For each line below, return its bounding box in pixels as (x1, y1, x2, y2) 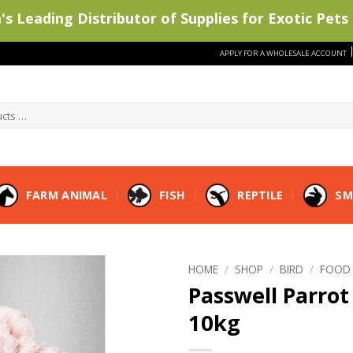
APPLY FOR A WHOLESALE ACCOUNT (220, 48, 347, 59)
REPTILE (237, 187, 284, 203)
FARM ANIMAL (25, 187, 108, 203)
